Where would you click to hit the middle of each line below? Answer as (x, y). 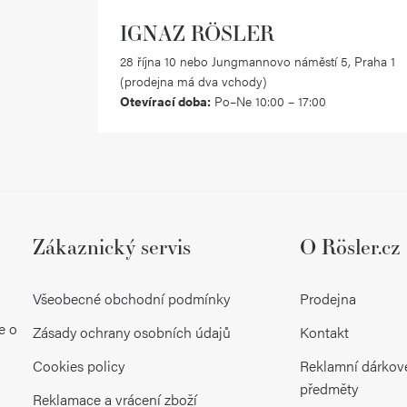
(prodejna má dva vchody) (194, 81)
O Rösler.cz (351, 247)
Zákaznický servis (111, 247)
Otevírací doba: (165, 101)
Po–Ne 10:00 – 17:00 (268, 101)
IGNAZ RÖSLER (197, 33)
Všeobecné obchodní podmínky (131, 299)
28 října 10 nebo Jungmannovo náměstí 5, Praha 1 (258, 61)
